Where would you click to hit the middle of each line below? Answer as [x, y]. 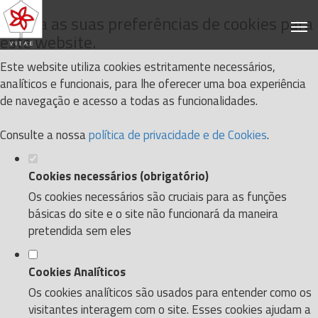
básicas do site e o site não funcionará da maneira [153, 214]
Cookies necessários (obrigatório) [119, 176]
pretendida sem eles [80, 231]
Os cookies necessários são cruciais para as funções [158, 197]
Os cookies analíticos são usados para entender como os [170, 292]
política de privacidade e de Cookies [178, 135]
